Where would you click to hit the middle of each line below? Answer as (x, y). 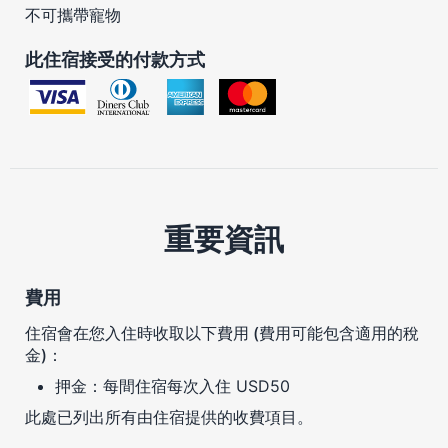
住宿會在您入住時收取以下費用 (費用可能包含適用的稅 (222, 332)
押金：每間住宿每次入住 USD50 (172, 385)
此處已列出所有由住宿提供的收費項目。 (169, 416)
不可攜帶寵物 (73, 14)
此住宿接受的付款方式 (115, 59)
